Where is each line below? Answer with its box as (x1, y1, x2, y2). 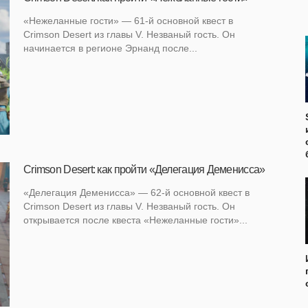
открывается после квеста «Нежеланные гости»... (23, 214, 247, 226)
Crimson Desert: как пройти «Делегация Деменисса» (23, 164, 265, 176)
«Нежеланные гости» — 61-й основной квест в (23, 15, 233, 27)
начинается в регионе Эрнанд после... (23, 43, 197, 54)
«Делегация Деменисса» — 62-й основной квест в (23, 187, 250, 199)
